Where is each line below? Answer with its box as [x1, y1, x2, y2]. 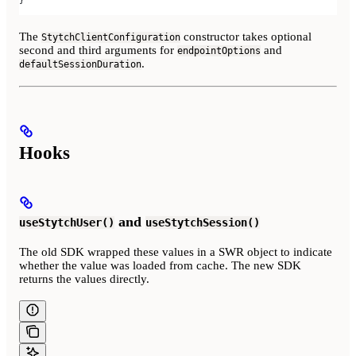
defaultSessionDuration [19, 58, 141, 70]
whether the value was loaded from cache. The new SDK [19, 258, 301, 272]
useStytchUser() [19, 215, 114, 229]
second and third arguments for [19, 43, 177, 56]
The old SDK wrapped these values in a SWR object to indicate [19, 245, 332, 258]
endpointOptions [177, 44, 261, 56]
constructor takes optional [180, 29, 311, 43]
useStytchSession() [145, 215, 260, 229]
